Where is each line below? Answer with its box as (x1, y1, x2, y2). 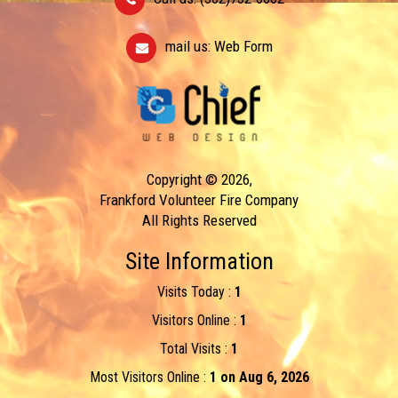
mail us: (164, 36, 214, 55)
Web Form (213, 36, 273, 55)
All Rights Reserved (141, 211, 257, 229)
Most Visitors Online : (89, 368, 210, 386)
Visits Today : (156, 283, 235, 300)
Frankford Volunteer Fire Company (99, 190, 298, 209)
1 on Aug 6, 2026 (209, 368, 309, 386)
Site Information (124, 247, 274, 275)
